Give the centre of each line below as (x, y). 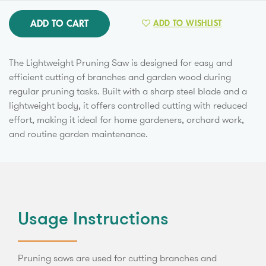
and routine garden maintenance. (78, 134)
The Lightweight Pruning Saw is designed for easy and (121, 62)
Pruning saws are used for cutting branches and (117, 258)
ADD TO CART (59, 23)
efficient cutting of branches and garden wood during (120, 77)
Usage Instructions (93, 220)
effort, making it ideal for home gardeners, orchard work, (126, 119)
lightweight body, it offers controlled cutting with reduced (128, 105)
